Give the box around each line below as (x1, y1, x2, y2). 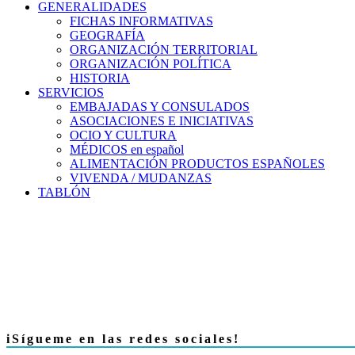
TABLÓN (38, 185, 90, 199)
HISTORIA (70, 71, 130, 85)
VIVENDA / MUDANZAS (70, 170, 212, 185)
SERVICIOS (38, 85, 104, 99)
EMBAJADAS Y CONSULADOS (70, 99, 250, 113)
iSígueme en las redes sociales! (6, 331, 240, 345)
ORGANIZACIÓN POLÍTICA (70, 56, 231, 71)
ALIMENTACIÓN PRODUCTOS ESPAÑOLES (70, 156, 325, 170)
